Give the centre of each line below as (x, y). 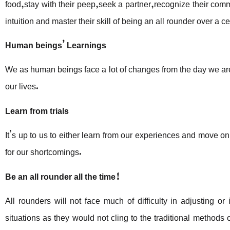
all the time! (97, 174)
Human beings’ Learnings (56, 43)
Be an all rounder (39, 174)
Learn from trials (37, 109)
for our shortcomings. (43, 150)
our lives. (22, 84)
